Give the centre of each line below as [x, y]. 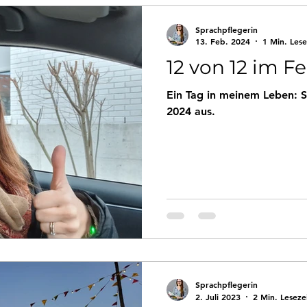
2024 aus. [191, 111]
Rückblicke [126, 19]
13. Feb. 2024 [223, 41]
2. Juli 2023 [218, 296]
